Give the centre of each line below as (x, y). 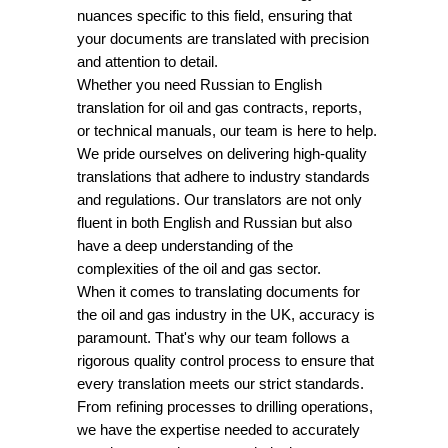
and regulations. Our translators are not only (219, 199)
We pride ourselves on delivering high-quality (222, 153)
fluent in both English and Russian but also (214, 222)
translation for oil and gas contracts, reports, (219, 107)
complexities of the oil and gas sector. (199, 268)
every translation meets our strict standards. (220, 383)
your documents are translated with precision (223, 38)
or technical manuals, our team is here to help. (227, 130)
